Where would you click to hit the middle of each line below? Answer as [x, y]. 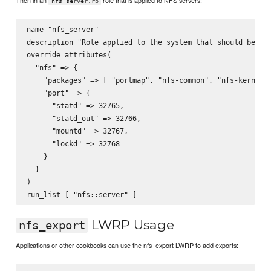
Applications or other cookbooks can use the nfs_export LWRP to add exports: [127, 245]
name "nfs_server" [62, 30]
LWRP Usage [131, 224]
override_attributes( [69, 55]
